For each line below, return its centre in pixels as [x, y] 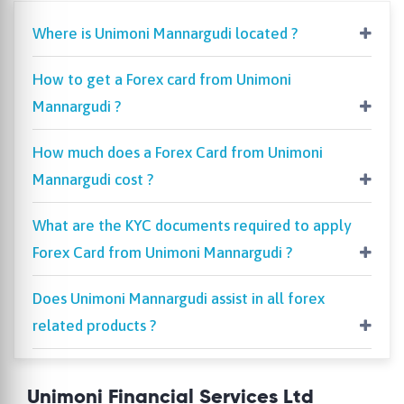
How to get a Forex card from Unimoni [162, 80]
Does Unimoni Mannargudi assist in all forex [179, 299]
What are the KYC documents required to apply [192, 226]
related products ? [94, 326]
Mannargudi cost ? [93, 180]
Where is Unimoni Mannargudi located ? [165, 34]
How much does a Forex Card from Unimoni [178, 153]
